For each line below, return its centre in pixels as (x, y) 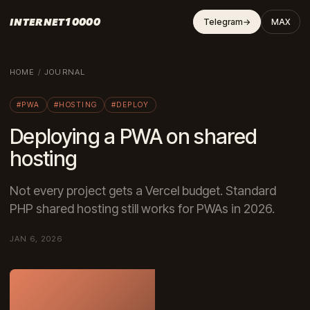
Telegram (223, 22)
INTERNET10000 (55, 22)
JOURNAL (65, 72)
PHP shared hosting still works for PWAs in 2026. (142, 209)
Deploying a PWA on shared (134, 136)
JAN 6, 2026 (36, 239)
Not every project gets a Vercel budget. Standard (143, 191)
